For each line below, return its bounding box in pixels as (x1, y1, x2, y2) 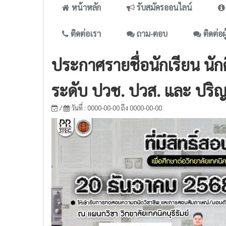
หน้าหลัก (70, 2, 101, 13)
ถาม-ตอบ (135, 28, 167, 39)
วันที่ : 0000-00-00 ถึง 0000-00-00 (70, 103, 162, 112)
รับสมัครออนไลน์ (135, 2, 192, 13)
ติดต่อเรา (69, 28, 101, 39)
